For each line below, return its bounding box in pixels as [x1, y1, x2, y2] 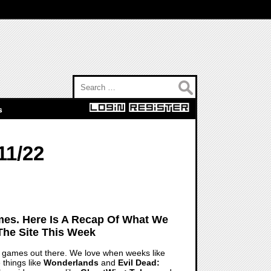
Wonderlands [44, 257, 99, 267]
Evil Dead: [118, 257, 160, 267]
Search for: [74, 77, 110, 85]
